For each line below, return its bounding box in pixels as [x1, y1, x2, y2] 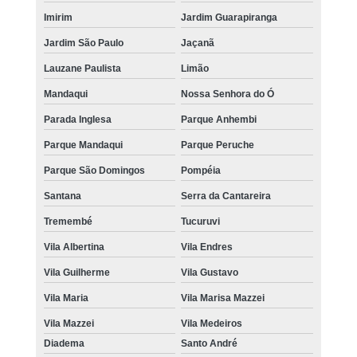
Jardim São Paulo [43, 37, 124, 49]
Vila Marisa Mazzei [181, 292, 265, 304]
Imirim [43, 12, 73, 24]
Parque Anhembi [181, 114, 257, 126]
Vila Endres [181, 241, 233, 253]
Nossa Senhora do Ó [181, 88, 275, 100]
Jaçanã [181, 37, 215, 49]
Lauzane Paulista [43, 63, 121, 75]
